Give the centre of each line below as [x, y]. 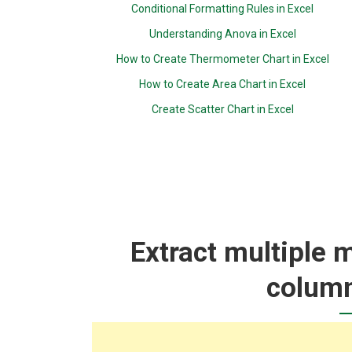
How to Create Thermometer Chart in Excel [222, 59]
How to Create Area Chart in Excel [223, 84]
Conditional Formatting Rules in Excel [223, 9]
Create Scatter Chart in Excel [222, 109]
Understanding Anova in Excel [222, 34]
